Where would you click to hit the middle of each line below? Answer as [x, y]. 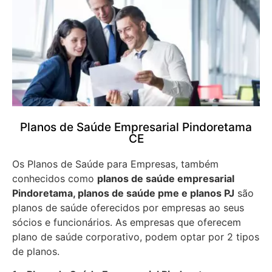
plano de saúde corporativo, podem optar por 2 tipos [136, 236]
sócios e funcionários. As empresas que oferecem [127, 222]
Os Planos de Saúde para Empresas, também [115, 164]
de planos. [36, 251]
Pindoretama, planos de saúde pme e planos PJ [123, 193]
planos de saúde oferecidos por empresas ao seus [128, 207]
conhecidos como [55, 178]
